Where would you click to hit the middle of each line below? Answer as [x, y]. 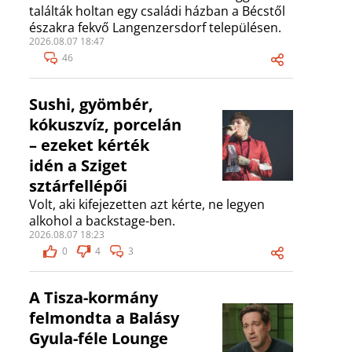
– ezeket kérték [89, 145]
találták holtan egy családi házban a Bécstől [157, 11]
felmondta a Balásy [104, 318]
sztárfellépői [78, 186]
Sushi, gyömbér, [91, 104]
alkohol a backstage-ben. [102, 221]
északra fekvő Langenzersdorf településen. [155, 28]
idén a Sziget [78, 166]
